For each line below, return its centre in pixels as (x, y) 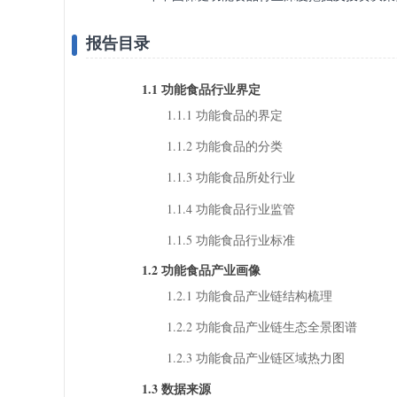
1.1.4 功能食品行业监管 (230, 208)
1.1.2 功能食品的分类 (224, 146)
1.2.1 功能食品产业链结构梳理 (249, 295)
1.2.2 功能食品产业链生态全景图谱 (261, 327)
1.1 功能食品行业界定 (201, 89)
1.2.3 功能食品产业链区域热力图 (255, 358)
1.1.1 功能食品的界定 (224, 115)
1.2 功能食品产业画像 (201, 269)
